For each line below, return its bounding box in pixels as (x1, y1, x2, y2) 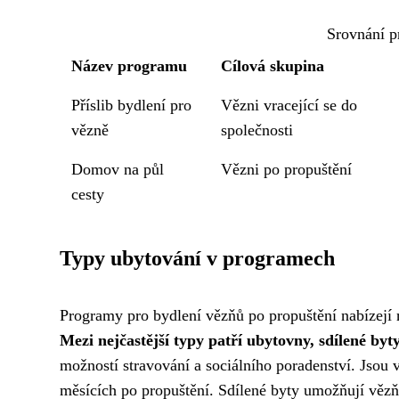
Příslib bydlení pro (71, 96, 192, 114)
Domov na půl (71, 160, 165, 178)
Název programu (71, 57, 188, 75)
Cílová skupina (221, 57, 325, 75)
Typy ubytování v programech (60, 247, 335, 270)
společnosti (221, 121, 294, 139)
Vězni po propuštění (221, 160, 353, 178)
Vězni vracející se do (221, 96, 358, 114)
